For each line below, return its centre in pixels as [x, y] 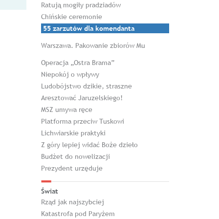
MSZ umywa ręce [66, 109]
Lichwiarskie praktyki [73, 133]
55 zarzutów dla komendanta [88, 28]
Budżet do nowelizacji [75, 156]
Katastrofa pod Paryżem [78, 214]
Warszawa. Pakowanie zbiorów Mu [93, 45]
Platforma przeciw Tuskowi [82, 121]
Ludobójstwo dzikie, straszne [86, 86]
